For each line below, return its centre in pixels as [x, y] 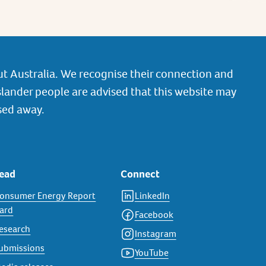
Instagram [155, 234]
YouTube [151, 253]
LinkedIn [152, 196]
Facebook [154, 215]
